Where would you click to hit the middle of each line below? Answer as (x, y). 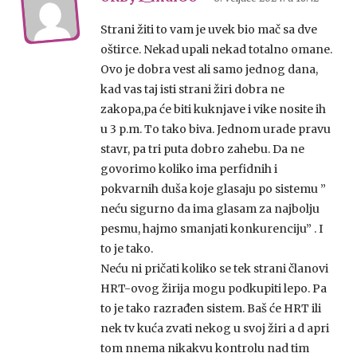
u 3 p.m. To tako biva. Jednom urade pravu (216, 129)
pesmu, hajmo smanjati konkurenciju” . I (212, 229)
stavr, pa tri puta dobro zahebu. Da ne (202, 149)
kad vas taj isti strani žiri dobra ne (192, 90)
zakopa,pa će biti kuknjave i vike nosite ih (213, 110)
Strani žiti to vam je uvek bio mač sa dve (209, 30)
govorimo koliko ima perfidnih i (189, 169)
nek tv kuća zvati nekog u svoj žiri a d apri (215, 329)
